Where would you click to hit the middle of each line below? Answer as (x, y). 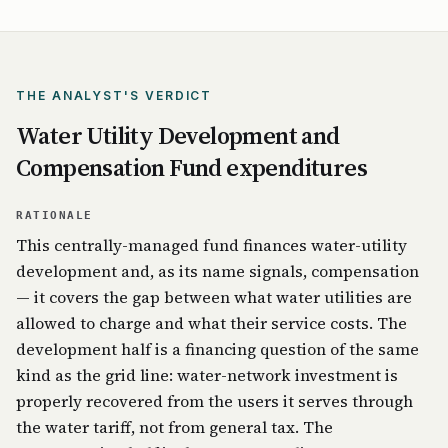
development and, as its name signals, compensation (217, 271)
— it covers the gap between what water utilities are (214, 297)
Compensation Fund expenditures (191, 167)
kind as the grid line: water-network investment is (207, 375)
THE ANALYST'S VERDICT (114, 95)
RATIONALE (54, 215)
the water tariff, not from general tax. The (174, 427)
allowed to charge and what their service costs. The (211, 323)
